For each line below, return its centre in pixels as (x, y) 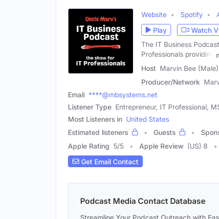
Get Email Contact (109, 161)
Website (154, 15)
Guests (164, 132)
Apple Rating (89, 146)
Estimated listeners (98, 132)
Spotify (192, 15)
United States (148, 119)
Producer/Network (171, 82)
